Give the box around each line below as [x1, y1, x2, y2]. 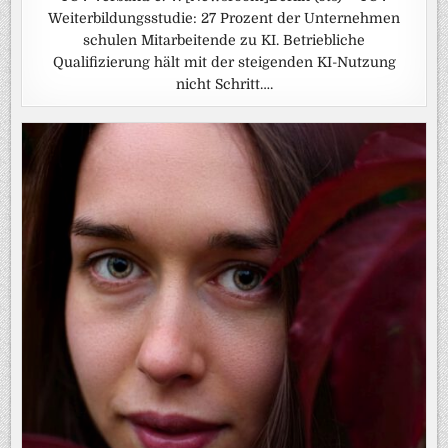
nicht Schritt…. [175, 76, 273, 93]
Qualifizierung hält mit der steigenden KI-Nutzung [52, 54, 396, 71]
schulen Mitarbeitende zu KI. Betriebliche [83, 32, 365, 49]
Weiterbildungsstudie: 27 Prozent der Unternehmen [48, 10, 400, 27]
